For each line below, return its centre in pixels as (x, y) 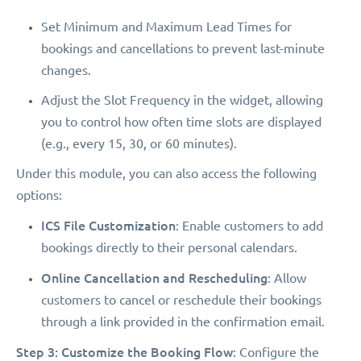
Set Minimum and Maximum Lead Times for (166, 27)
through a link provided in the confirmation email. (183, 322)
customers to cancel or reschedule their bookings (181, 300)
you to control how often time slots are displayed (181, 122)
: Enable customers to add (249, 226)
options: (39, 195)
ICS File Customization (108, 226)
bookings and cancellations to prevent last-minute (183, 49)
